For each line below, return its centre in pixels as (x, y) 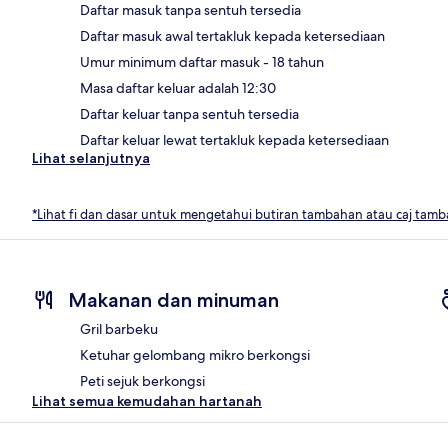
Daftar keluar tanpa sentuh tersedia (189, 113)
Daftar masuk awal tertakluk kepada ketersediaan (232, 35)
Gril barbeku (119, 329)
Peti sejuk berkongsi (142, 381)
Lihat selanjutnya (91, 157)
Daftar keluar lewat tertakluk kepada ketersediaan (234, 139)
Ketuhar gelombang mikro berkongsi (195, 355)
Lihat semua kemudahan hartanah (147, 401)
